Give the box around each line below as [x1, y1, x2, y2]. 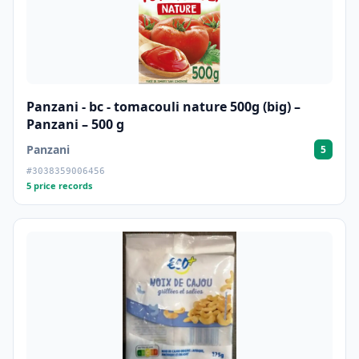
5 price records [26, 179, 92, 192]
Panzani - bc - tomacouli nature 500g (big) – [26, 98, 301, 115]
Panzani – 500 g [26, 115, 124, 133]
